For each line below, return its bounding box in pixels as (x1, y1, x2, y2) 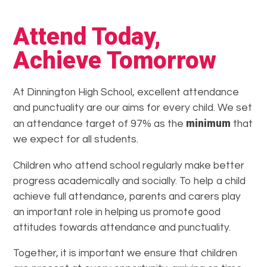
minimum (186, 117, 231, 129)
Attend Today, (13, 23, 162, 51)
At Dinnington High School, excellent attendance (13, 87, 240, 98)
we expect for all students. (13, 134, 139, 145)
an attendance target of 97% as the (13, 119, 187, 129)
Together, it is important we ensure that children (13, 248, 238, 259)
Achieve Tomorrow (13, 46, 217, 74)
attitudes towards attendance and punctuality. (13, 222, 231, 233)
